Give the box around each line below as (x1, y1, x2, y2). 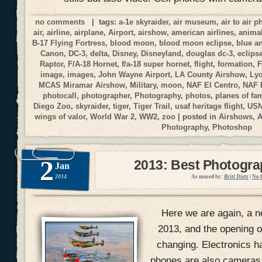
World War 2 (90, 112, 135, 121)
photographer (81, 91, 130, 100)
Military (130, 80, 156, 89)
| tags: (85, 17, 119, 26)
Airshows (219, 112, 253, 121)
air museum (173, 17, 216, 26)
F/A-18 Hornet (68, 59, 117, 68)
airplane (74, 27, 104, 37)
